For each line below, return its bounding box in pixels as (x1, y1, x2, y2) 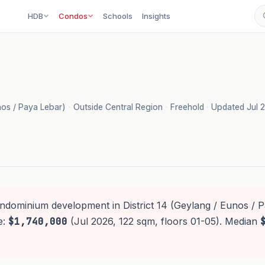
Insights (142, 11, 171, 21)
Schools (103, 11, 133, 21)
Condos (59, 11, 88, 21)
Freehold (170, 101, 204, 112)
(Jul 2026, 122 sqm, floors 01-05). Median (67, 215, 260, 228)
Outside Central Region (73, 101, 163, 112)
